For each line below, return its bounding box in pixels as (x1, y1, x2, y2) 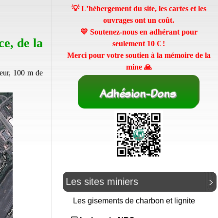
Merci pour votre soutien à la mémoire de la (67, 51, 211, 59)
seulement (112, 39, 147, 48)
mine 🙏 (126, 63, 152, 71)
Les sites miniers (66, 176, 138, 187)
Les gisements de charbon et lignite (73, 197, 197, 205)
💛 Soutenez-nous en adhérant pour (80, 28, 198, 36)
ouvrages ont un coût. (103, 16, 174, 24)
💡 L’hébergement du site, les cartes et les (71, 4, 206, 13)
